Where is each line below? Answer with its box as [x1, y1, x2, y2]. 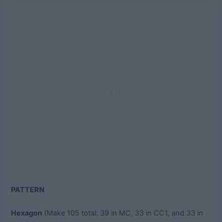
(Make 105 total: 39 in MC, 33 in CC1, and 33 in [42, 208, 204, 218]
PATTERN [11, 185, 45, 194]
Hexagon [11, 208, 43, 218]
